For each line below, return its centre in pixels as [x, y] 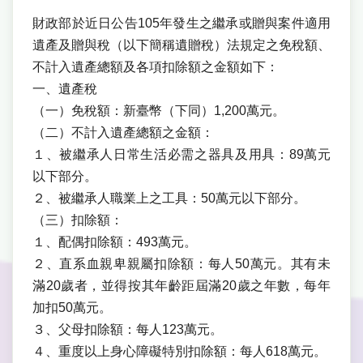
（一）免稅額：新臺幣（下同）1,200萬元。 [159, 111]
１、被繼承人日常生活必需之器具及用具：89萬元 [181, 155]
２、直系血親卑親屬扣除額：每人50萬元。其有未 [181, 264]
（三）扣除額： [78, 220]
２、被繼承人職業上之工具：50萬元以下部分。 [169, 199]
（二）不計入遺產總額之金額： [123, 133]
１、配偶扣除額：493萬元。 [115, 242]
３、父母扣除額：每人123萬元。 [128, 330]
